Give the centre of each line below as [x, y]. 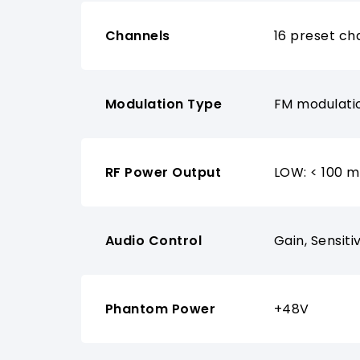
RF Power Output [163, 173]
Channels [137, 36]
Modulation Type [164, 104]
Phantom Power [160, 309]
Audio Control [153, 241]
